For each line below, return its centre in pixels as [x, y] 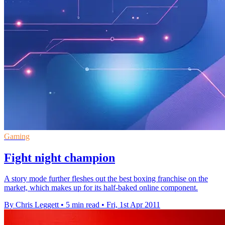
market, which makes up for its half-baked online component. [101, 188]
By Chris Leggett [31, 205]
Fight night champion [60, 157]
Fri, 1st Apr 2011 [133, 205]
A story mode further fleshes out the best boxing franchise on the [106, 179]
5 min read [83, 205]
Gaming [17, 136]
